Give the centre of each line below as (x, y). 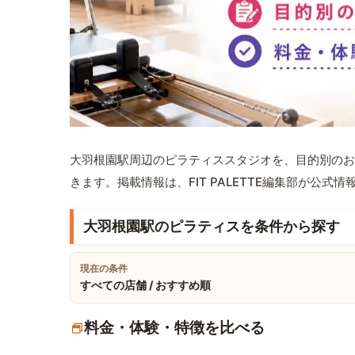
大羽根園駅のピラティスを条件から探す (212, 227)
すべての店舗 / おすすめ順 (145, 285)
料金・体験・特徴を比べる (174, 328)
